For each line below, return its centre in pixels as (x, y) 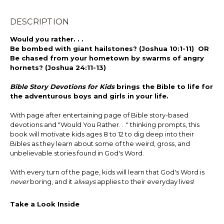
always (85, 182)
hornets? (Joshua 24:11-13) (58, 68)
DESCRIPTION (39, 22)
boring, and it (52, 182)
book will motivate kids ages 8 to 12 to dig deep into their (102, 134)
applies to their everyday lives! (145, 182)
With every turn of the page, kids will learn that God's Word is (107, 172)
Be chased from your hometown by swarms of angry (107, 58)
